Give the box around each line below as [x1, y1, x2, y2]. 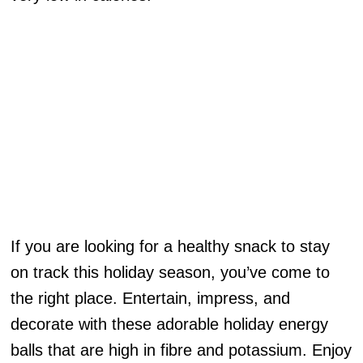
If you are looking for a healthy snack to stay [11, 237, 331, 255]
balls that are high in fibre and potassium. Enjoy [11, 340, 352, 359]
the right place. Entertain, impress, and [11, 288, 291, 307]
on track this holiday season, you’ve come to [11, 263, 331, 281]
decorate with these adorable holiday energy [11, 314, 329, 333]
